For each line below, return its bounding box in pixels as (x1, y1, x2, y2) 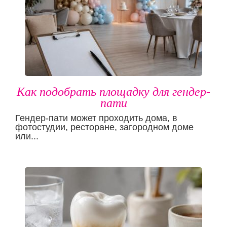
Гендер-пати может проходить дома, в (15, 113, 177, 124)
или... (15, 131, 39, 142)
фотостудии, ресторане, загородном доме (15, 122, 194, 133)
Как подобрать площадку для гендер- (17, 85, 210, 99)
